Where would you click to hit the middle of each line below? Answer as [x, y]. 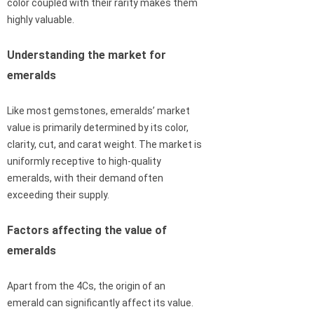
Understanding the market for [87, 55]
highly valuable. [41, 20]
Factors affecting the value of [87, 231]
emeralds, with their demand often [85, 178]
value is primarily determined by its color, [98, 128]
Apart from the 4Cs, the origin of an [86, 286]
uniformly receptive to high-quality [84, 162]
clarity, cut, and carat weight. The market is [104, 145]
